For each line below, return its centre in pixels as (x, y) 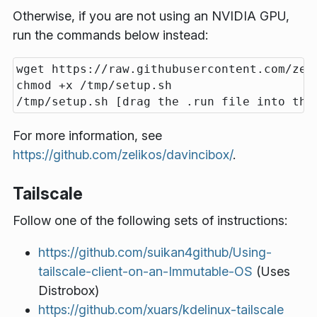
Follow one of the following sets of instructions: (150, 220)
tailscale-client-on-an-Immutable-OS (145, 271)
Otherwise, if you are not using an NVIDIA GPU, (151, 16)
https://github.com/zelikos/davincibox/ (123, 155)
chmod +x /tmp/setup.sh (94, 86)
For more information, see (87, 136)
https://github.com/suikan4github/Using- (155, 252)
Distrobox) (69, 290)
